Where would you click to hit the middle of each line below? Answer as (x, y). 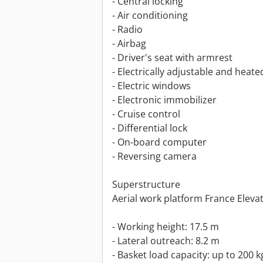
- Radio (127, 30)
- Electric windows (151, 86)
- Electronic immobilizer (164, 100)
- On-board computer (159, 142)
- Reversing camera (154, 156)
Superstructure (146, 185)
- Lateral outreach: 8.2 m (166, 241)
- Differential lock (150, 128)
